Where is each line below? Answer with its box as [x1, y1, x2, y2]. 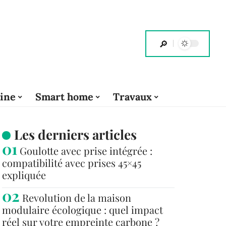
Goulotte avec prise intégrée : [20, 144, 152, 157]
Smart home [35, 90, 93, 103]
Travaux [112, 90, 152, 103]
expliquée [2, 168, 46, 182]
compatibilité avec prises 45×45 [2, 156, 141, 169]
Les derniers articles [14, 126, 137, 143]
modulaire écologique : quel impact [2, 203, 163, 216]
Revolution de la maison [22, 191, 131, 204]
